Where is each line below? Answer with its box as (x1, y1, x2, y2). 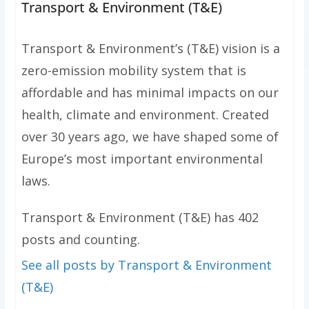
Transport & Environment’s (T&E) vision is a (21, 40, 280, 57)
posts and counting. (21, 231, 140, 248)
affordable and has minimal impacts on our (21, 84, 279, 101)
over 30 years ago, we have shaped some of (21, 128, 279, 146)
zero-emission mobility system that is (21, 62, 246, 79)
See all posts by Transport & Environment (21, 257, 272, 274)
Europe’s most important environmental (21, 150, 263, 168)
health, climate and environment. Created (21, 106, 269, 123)
